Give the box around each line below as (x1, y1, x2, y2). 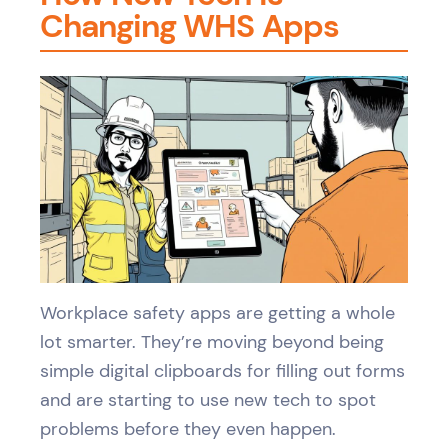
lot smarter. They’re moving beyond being (40, 330, 384, 353)
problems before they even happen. (40, 417, 336, 440)
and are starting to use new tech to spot (40, 388, 376, 411)
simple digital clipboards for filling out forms (40, 359, 405, 382)
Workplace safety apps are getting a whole (40, 301, 395, 324)
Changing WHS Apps (40, 4, 339, 47)
